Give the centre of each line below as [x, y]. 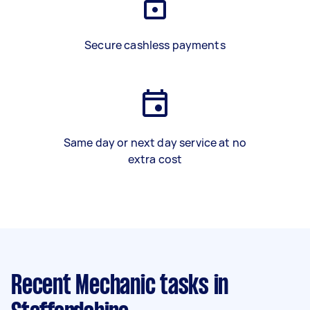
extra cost [155, 159]
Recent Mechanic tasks [110, 286]
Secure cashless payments [155, 45]
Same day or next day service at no [155, 143]
